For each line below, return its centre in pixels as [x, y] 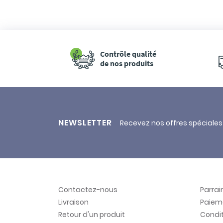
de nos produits [127, 63]
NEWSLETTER [85, 122]
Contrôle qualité [128, 54]
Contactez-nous [88, 189]
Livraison [73, 202]
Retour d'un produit [92, 214]
